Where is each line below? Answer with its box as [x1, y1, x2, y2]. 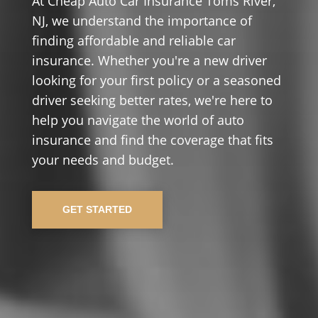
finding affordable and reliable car [31, 32, 236, 49]
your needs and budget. [31, 151, 174, 168]
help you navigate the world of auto [31, 111, 244, 128]
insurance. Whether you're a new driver [31, 52, 267, 69]
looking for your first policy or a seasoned [31, 72, 281, 89]
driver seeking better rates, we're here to [31, 92, 273, 109]
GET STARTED [62, 204, 132, 215]
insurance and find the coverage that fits [31, 131, 273, 148]
